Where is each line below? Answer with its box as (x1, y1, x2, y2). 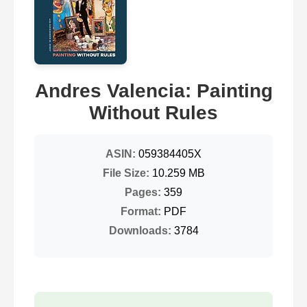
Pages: (125, 186, 161, 199)
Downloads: (108, 225, 171, 237)
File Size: (102, 167, 149, 180)
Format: (121, 206, 161, 218)
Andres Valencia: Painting (34, 80, 273, 102)
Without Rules (89, 102, 218, 124)
